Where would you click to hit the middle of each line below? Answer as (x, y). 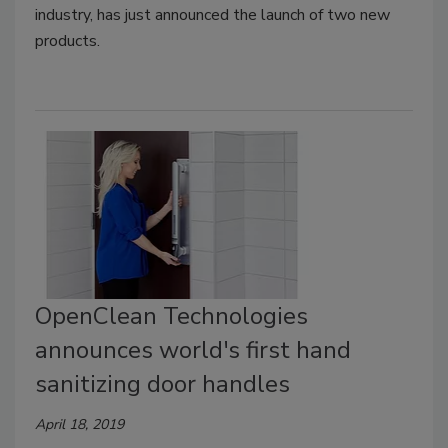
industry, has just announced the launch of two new (212, 15)
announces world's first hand (193, 349)
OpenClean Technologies (171, 315)
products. (67, 41)
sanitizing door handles (162, 383)
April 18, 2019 (79, 424)
